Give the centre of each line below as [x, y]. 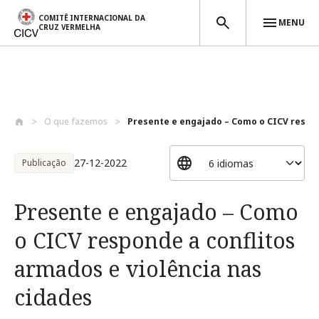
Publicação [44, 163]
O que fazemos [76, 121]
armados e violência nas [138, 269]
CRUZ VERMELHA [69, 27]
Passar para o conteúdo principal [84, 105]
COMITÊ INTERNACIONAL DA [92, 18]
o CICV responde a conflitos [155, 240]
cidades [53, 297]
